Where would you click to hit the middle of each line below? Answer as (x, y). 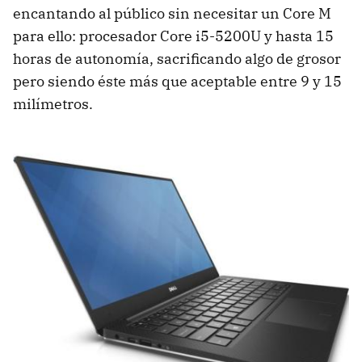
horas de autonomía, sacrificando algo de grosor (177, 59)
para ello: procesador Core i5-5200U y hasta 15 (173, 36)
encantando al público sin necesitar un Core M (172, 14)
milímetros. (53, 104)
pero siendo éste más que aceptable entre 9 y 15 (177, 82)
